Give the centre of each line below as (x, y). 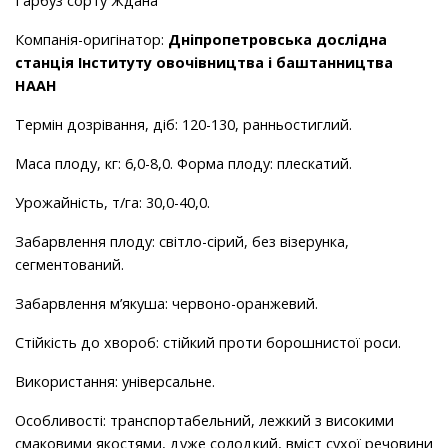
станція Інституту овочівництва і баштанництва (204, 63)
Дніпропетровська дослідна (277, 40)
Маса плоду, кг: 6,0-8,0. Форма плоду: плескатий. (183, 164)
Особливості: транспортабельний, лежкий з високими (204, 421)
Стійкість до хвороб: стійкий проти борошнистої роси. (208, 343)
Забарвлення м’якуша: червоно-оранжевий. (166, 304)
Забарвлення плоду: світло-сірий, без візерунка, (182, 242)
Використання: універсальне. (115, 382)
